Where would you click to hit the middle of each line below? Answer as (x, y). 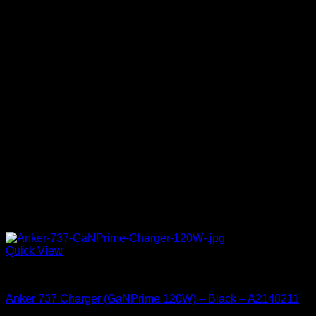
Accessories (36, 275)
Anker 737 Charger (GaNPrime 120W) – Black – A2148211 (152, 299)
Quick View (34, 251)
